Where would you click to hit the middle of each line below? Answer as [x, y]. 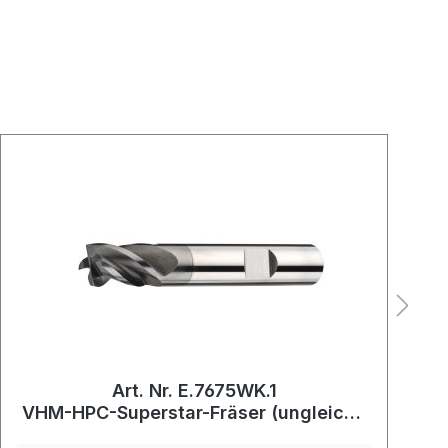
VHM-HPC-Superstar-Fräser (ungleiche [194, 413]
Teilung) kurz [194, 435]
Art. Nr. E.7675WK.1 [194, 391]
